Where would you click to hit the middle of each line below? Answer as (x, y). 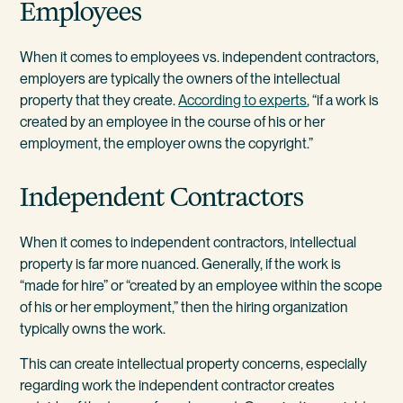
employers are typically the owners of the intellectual (180, 79)
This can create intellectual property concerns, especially (194, 364)
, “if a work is (343, 101)
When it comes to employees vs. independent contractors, (200, 58)
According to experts (243, 101)
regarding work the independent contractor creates (178, 386)
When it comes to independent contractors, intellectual (188, 242)
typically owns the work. (93, 329)
